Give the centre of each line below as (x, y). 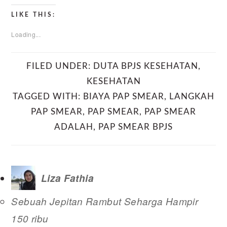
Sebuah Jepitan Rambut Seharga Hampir (105, 201)
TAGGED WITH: (48, 97)
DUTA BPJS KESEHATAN (146, 66)
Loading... (26, 34)
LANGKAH (192, 97)
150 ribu (30, 219)
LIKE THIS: (34, 15)
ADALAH (74, 127)
